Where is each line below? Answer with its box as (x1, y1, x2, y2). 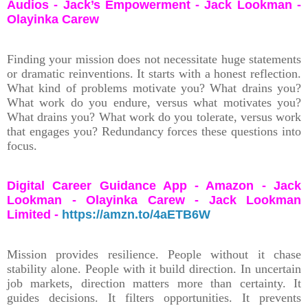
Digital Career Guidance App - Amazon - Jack (7, 178, 301, 192)
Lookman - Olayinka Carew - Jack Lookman (7, 192, 301, 207)
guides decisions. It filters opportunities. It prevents (7, 290, 301, 305)
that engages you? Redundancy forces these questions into (7, 124, 301, 138)
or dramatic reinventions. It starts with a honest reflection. (7, 66, 301, 80)
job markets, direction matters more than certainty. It (7, 276, 301, 290)
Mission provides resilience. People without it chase (7, 247, 301, 261)
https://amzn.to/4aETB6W (62, 207, 210, 221)
